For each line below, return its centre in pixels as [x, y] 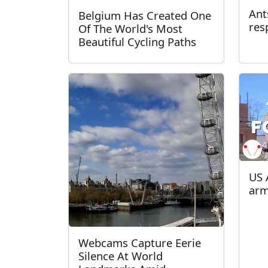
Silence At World [121, 256]
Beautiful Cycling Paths [137, 42]
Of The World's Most [130, 28]
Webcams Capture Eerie [140, 243]
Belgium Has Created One [145, 15]
